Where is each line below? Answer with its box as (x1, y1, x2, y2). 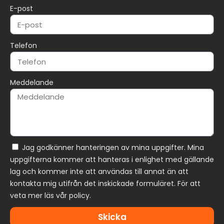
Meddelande (10, 77, 53, 88)
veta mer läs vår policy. (10, 190, 91, 201)
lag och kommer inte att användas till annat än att (10, 166, 188, 177)
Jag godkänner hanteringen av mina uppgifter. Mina (22, 142, 204, 153)
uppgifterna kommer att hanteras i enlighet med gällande (10, 154, 214, 165)
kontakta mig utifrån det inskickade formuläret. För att (10, 178, 200, 189)
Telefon (10, 40, 37, 51)
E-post (10, 3, 33, 14)
